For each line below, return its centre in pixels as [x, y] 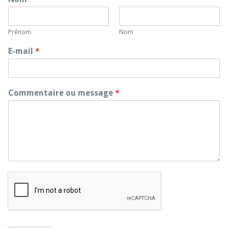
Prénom [20, 32]
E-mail [22, 51]
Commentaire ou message [62, 93]
